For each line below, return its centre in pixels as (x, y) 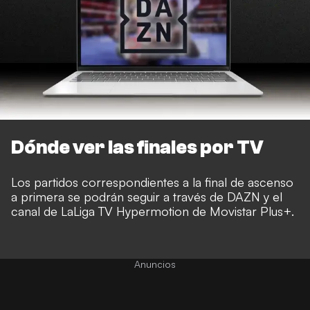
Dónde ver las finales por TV (137, 147)
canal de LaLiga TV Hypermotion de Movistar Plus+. (153, 211)
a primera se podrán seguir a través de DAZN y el (147, 196)
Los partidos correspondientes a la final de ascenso (152, 182)
